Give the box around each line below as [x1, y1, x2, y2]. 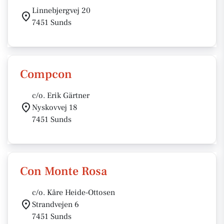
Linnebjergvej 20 [32, 5, 90, 15]
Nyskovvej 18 [32, 102, 77, 112]
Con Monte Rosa [20, 163, 107, 179]
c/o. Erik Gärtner [32, 90, 89, 100]
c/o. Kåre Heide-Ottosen [32, 187, 115, 197]
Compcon [20, 66, 72, 82]
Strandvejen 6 [32, 199, 79, 209]
